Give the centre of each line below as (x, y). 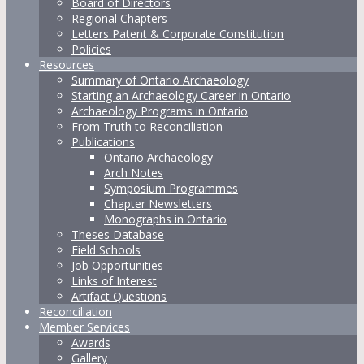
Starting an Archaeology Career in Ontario (181, 95)
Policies (91, 49)
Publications (103, 142)
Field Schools (106, 250)
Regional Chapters (119, 18)
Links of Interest (114, 281)
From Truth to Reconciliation (147, 126)
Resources (67, 65)
